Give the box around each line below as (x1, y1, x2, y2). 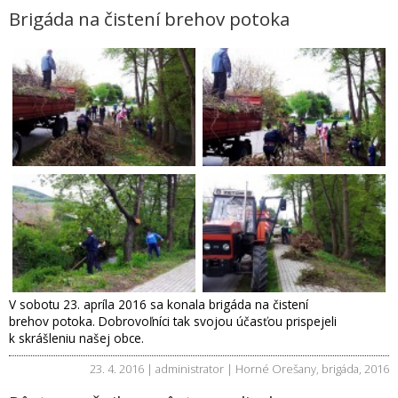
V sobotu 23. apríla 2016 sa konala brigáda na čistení (9, 296, 308, 314)
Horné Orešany (235, 361, 316, 378)
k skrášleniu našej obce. (9, 330, 144, 347)
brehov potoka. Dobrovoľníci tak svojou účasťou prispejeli (9, 313, 337, 330)
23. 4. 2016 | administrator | (90, 361, 235, 378)
